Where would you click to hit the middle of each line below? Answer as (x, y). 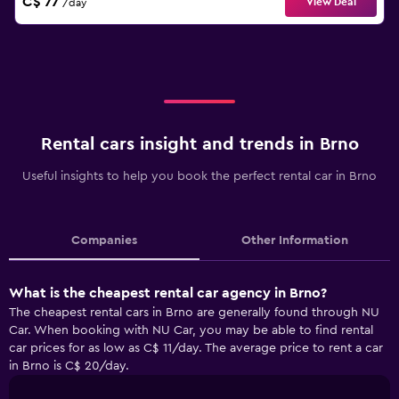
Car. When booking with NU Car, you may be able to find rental (191, 330)
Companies (104, 240)
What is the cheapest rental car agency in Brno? (168, 293)
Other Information (295, 240)
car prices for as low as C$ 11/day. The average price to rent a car (196, 348)
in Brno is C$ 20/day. (69, 366)
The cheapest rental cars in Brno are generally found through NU (194, 313)
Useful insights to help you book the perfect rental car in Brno (199, 176)
